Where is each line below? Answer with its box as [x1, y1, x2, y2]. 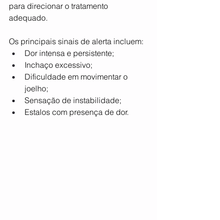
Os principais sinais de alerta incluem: [9, 36, 143, 47]
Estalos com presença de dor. [25, 107, 129, 117]
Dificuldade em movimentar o [25, 72, 130, 82]
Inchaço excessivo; [25, 60, 92, 70]
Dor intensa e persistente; [25, 48, 114, 58]
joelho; [25, 83, 48, 94]
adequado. [9, 13, 50, 23]
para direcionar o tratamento [9, 1, 110, 11]
